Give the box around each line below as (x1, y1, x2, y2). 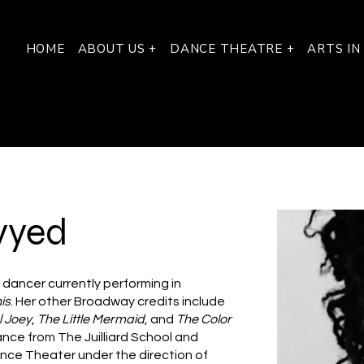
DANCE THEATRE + (170, 41, 295, 57)
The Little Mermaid (37, 313, 145, 326)
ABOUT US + (77, 41, 157, 57)
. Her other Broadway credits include (11, 295, 226, 308)
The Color (176, 313, 232, 326)
